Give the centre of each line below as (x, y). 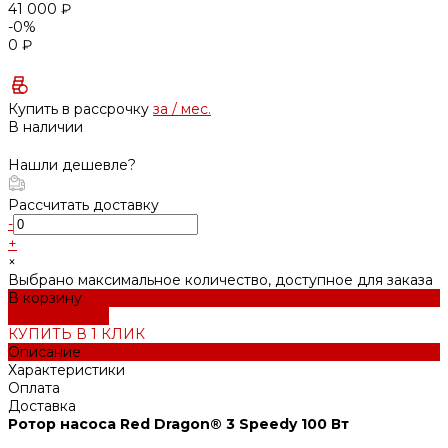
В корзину (45, 297)
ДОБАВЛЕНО (58, 315)
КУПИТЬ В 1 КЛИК (76, 333)
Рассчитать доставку (83, 204)
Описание (44, 351)
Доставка (42, 405)
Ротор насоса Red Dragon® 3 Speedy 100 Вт (178, 423)
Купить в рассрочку (80, 108)
